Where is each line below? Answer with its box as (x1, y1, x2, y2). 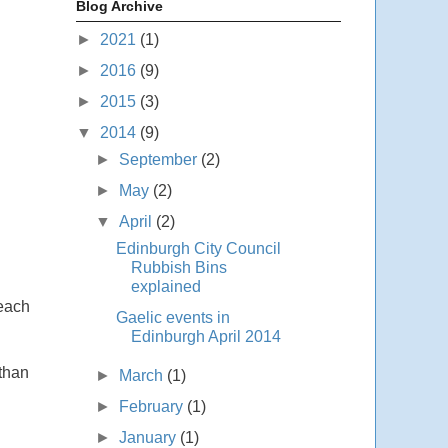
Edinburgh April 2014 (130, 327, 281, 345)
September (119, 150, 202, 168)
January (119, 428, 181, 446)
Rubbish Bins (130, 258, 227, 276)
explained (130, 277, 201, 295)
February (119, 397, 188, 415)
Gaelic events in (115, 308, 230, 326)
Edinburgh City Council (115, 239, 281, 257)
